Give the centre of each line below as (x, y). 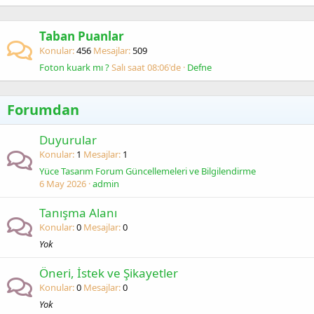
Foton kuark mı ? (74, 67)
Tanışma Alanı (78, 213)
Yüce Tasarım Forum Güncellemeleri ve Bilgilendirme (148, 171)
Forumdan (43, 110)
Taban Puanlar (82, 36)
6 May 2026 (63, 184)
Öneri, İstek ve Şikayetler (109, 273)
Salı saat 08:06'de (146, 67)
